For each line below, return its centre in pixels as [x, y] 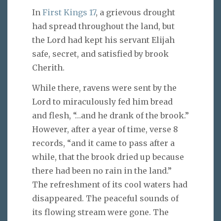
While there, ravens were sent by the [104, 88]
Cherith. [48, 68]
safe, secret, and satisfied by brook [100, 54]
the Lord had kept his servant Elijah [103, 40]
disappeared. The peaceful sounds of [105, 198]
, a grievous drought [135, 13]
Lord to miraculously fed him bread [102, 101]
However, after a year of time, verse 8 [105, 129]
